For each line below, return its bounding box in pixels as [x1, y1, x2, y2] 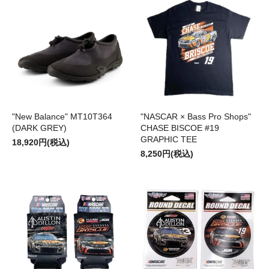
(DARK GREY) [12, 123, 67, 133]
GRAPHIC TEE [141, 134, 197, 145]
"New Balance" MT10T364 [12, 112, 112, 122]
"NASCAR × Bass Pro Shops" [141, 112, 251, 122]
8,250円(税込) [141, 149, 193, 159]
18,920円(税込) [12, 138, 70, 148]
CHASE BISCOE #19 [141, 123, 219, 133]
